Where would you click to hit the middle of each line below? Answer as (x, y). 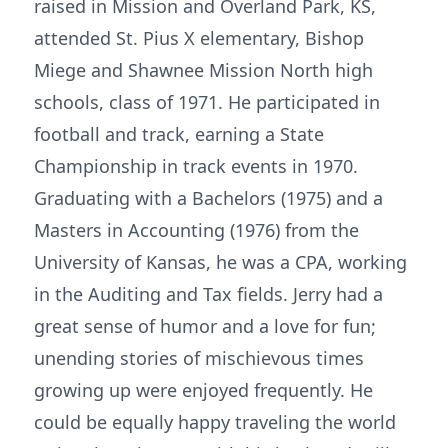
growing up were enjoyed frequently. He (203, 390)
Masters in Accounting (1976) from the (196, 230)
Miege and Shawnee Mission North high (203, 70)
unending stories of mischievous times (199, 358)
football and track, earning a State (179, 134)
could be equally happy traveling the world (215, 422)
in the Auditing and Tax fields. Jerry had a (208, 294)
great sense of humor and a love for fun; (205, 326)
